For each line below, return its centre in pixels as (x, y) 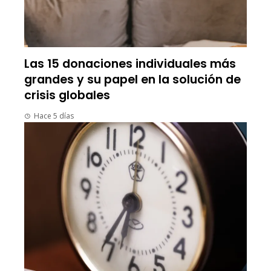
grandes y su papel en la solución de (132, 79)
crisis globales (67, 95)
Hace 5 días (54, 116)
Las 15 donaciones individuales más (130, 64)
